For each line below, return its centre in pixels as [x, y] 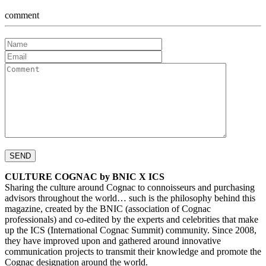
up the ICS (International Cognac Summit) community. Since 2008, [131, 230]
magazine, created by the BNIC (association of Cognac [108, 208]
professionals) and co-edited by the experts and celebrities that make [132, 219]
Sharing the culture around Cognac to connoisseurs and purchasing [130, 187]
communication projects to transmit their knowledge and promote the [133, 251]
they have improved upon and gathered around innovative [113, 240]
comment [22, 15]
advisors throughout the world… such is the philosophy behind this [130, 198]
